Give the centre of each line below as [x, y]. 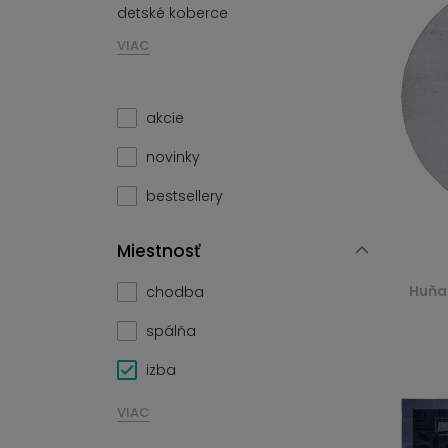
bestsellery [184, 196]
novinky [173, 157]
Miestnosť [158, 251]
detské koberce [172, 13]
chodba [175, 292]
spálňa [171, 331]
